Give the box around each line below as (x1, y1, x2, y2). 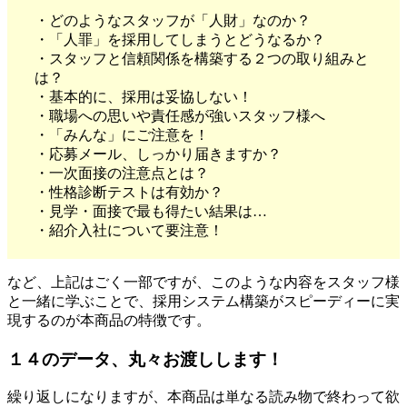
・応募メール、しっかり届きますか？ (35, 146, 282, 163)
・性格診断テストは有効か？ (35, 184, 223, 201)
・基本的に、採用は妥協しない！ (35, 89, 253, 105)
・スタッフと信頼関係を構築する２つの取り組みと (35, 51, 369, 67)
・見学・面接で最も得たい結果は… (35, 203, 267, 220)
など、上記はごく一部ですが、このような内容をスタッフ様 (7, 274, 400, 291)
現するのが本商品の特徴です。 (7, 313, 211, 329)
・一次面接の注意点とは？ (35, 165, 209, 182)
